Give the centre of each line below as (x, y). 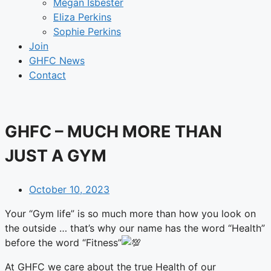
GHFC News (57, 60)
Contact (47, 75)
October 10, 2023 (69, 189)
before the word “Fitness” (63, 242)
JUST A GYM (56, 156)
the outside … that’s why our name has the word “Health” (135, 228)
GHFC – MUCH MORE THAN (113, 132)
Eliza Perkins (82, 17)
